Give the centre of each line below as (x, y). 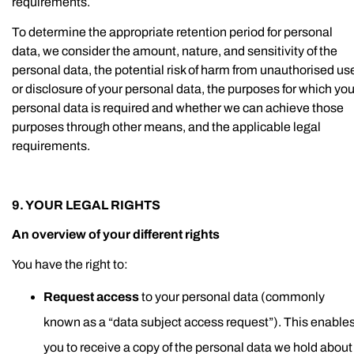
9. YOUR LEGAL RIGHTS (86, 205)
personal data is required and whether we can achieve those (178, 107)
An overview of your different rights (116, 234)
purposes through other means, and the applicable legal (166, 126)
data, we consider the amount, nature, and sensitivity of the (175, 51)
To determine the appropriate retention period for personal (172, 32)
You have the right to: (70, 264)
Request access (91, 297)
